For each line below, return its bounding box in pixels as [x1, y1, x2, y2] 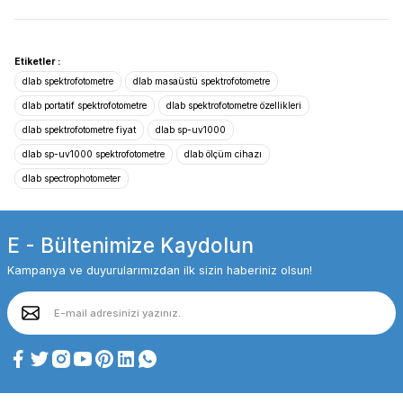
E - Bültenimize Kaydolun [7, 233, 254, 257]
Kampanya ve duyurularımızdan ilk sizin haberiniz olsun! [7, 264, 312, 277]
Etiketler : [14, 56, 60, 67]
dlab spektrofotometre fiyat [22, 124, 136, 135]
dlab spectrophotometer [22, 173, 121, 184]
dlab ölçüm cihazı [184, 148, 262, 159]
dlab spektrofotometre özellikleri [166, 100, 301, 111]
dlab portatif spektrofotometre [22, 100, 147, 111]
